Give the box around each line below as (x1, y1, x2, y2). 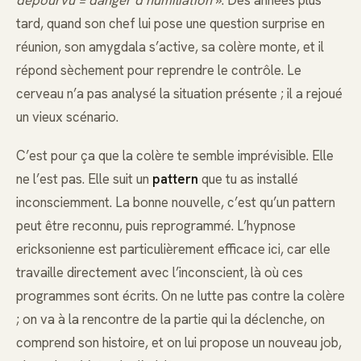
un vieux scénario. (16, 107, 118, 126)
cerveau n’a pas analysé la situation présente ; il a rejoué (16, 84, 342, 102)
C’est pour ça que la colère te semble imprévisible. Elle (16, 146, 334, 164)
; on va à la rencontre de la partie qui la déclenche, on (16, 309, 325, 328)
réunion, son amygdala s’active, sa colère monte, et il (16, 37, 324, 56)
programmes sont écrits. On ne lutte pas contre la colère (16, 286, 345, 305)
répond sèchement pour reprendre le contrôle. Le (16, 60, 301, 79)
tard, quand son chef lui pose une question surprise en (16, 14, 325, 32)
